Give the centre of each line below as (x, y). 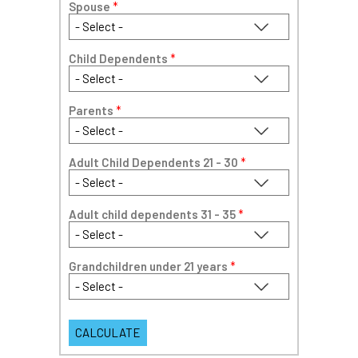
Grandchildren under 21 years (149, 266)
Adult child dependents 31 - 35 (153, 214)
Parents (92, 110)
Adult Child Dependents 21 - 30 (155, 162)
